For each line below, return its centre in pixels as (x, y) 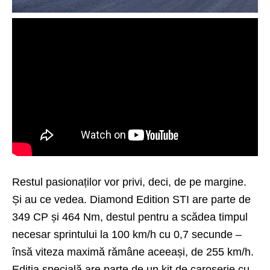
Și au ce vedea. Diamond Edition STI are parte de (131, 200)
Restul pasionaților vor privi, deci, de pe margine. (129, 182)
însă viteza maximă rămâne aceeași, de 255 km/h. (133, 252)
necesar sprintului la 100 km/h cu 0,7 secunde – (127, 235)
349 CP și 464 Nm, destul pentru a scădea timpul (130, 217)
